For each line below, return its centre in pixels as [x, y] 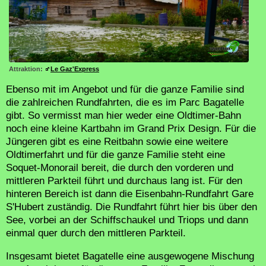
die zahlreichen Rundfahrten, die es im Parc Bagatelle [125, 103]
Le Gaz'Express [75, 69]
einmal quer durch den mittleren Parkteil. [96, 233]
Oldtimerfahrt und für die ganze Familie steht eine [115, 155]
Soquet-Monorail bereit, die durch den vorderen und [120, 168]
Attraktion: [27, 69]
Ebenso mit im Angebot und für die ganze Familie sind [125, 90]
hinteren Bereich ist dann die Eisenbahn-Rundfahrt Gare [130, 194]
